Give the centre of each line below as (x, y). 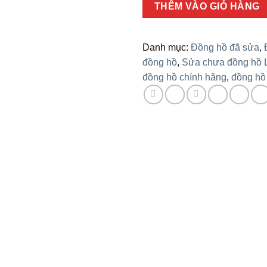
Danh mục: (167, 47)
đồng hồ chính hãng (184, 77)
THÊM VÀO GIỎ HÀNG (207, 7)
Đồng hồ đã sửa (225, 47)
